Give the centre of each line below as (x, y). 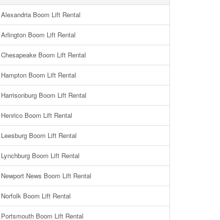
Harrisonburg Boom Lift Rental (44, 95)
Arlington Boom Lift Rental (38, 35)
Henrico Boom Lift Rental (37, 115)
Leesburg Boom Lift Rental (39, 135)
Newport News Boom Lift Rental (46, 176)
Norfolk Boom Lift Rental (36, 196)
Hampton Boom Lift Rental (39, 75)
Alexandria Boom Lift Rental (41, 14)
